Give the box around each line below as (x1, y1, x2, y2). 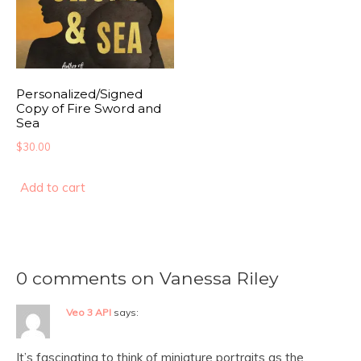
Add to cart (20, 180, 85, 196)
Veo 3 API (66, 305, 111, 318)
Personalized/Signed (16, 85, 143, 102)
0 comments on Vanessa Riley (16, 267, 279, 288)
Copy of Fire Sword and (16, 100, 161, 116)
